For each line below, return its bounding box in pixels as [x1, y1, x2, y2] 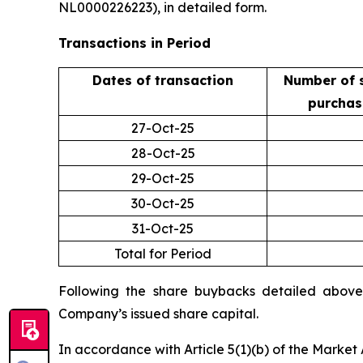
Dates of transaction [92, 72, 233, 89]
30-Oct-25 [131, 195, 194, 212]
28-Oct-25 [130, 145, 195, 162]
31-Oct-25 [132, 220, 194, 237]
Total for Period [114, 246, 211, 263]
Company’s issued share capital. [58, 305, 258, 322]
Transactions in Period [58, 35, 211, 52]
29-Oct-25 [131, 170, 194, 187]
